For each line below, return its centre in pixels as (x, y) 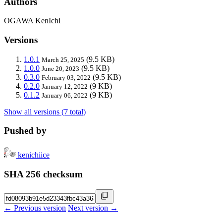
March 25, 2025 (63, 59)
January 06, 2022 (65, 95)
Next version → (93, 208)
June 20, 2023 (60, 68)
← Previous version (35, 208)
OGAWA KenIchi (32, 21)
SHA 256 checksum (43, 174)
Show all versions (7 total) (45, 111)
